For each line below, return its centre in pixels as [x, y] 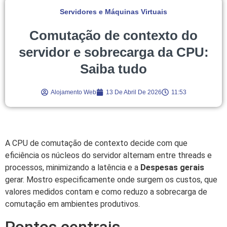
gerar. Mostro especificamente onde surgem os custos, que [111, 179]
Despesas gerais [172, 167]
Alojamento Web [73, 92]
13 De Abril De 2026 [134, 92]
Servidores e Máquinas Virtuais [113, 11]
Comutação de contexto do [113, 35]
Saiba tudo [113, 69]
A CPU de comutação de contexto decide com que [96, 143]
